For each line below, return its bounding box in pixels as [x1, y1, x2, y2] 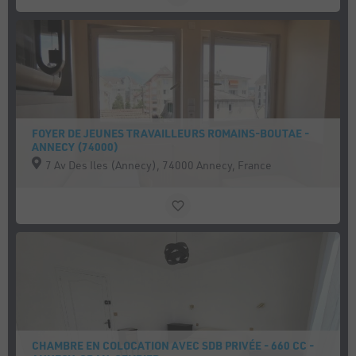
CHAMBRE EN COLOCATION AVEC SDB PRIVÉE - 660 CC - [32, 338, 315, 353]
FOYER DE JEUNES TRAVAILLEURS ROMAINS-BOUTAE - [32, 126, 310, 141]
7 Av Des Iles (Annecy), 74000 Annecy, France [45, 157, 273, 172]
